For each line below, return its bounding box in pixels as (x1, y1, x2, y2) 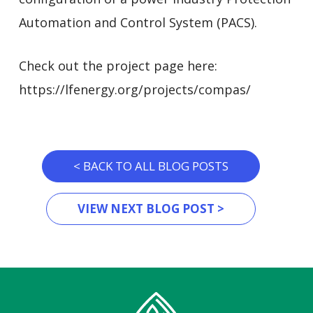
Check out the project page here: (18, 57, 217, 74)
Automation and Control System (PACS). (18, 13, 257, 31)
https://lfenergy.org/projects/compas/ (18, 80, 251, 98)
